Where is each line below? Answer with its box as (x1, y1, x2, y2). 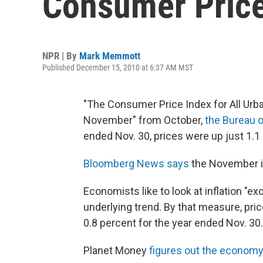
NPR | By (42, 50, 79, 62)
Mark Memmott (79, 50, 140, 62)
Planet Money (83, 244, 149, 257)
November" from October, (83, 114, 205, 126)
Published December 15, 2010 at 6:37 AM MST (42, 63, 193, 72)
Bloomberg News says (83, 157, 189, 170)
